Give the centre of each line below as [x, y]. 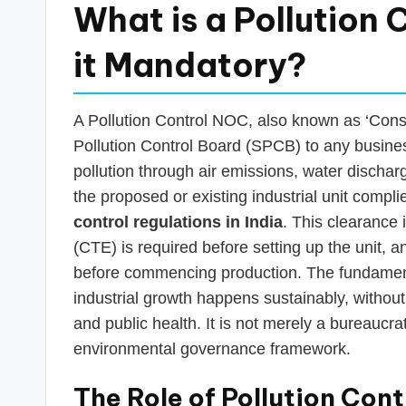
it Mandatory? [190, 65]
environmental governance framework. [212, 348]
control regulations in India [178, 222]
